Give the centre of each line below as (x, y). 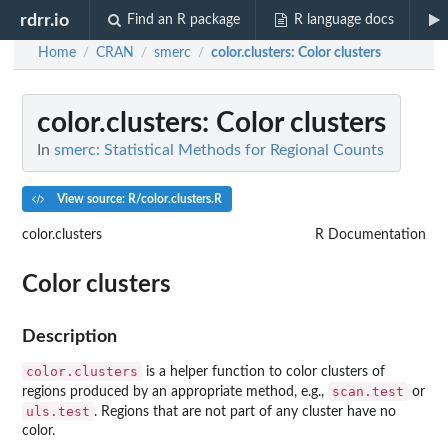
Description (69, 336)
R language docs (343, 20)
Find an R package (184, 20)
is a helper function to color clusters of (263, 371)
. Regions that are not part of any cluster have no (245, 411)
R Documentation (370, 234)
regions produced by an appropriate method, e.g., (175, 391)
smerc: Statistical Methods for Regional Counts (219, 150)
